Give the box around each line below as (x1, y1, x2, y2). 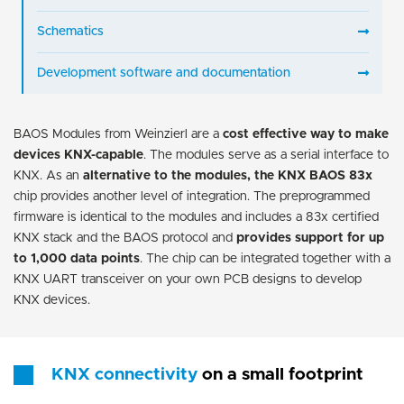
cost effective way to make (223, 127, 389, 141)
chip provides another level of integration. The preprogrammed (14, 189, 370, 203)
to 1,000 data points (14, 252, 140, 265)
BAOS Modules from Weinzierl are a (14, 127, 223, 141)
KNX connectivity (51, 366, 202, 384)
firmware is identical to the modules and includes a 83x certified (14, 210, 379, 224)
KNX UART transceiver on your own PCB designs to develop (14, 272, 362, 286)
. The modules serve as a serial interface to (143, 148, 389, 161)
